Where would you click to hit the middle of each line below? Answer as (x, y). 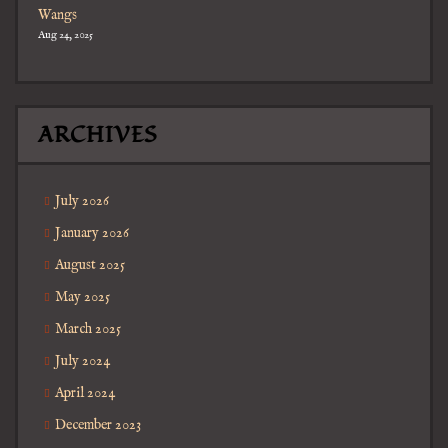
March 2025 (88, 329)
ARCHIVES (97, 135)
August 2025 (90, 265)
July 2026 (82, 201)
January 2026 (92, 233)
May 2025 (82, 297)
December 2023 (98, 425)
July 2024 (82, 361)
